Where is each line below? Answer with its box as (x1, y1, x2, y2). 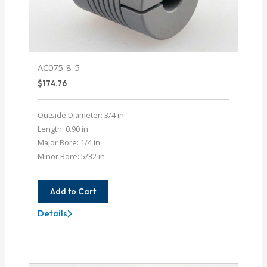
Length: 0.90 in (38, 123, 89, 134)
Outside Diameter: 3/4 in (38, 109, 125, 120)
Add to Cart (50, 186, 97, 197)
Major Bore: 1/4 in (38, 136, 101, 148)
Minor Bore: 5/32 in (38, 150, 105, 162)
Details (38, 207, 68, 219)
